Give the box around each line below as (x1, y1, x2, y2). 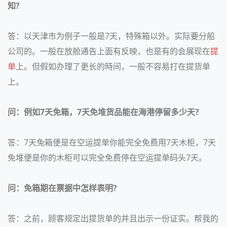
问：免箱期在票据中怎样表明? (8, 182, 117, 194)
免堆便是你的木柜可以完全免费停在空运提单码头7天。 (8, 152, 207, 163)
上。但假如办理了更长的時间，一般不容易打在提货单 (16, 61, 210, 72)
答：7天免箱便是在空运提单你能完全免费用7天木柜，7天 (8, 137, 216, 148)
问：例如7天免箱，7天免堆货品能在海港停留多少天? (8, 106, 199, 118)
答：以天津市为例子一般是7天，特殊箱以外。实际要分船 (8, 30, 215, 42)
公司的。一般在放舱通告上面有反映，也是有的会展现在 (8, 46, 210, 57)
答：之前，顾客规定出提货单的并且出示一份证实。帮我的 (8, 213, 218, 224)
